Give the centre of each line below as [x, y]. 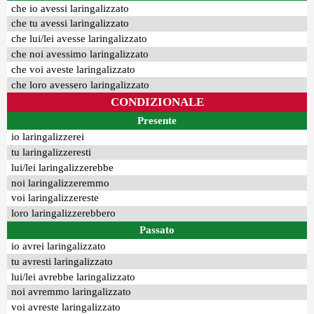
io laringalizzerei [48, 137]
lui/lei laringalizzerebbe [63, 167]
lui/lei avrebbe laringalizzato [74, 277]
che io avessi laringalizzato [70, 8]
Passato [157, 230]
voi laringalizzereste [55, 198]
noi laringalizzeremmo [61, 183]
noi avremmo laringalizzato [71, 292]
